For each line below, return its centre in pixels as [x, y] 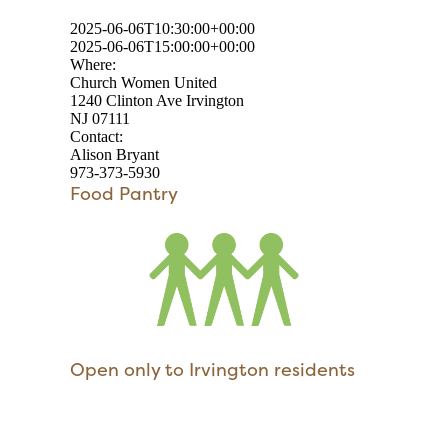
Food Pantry [124, 193]
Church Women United [143, 82]
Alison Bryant [114, 154]
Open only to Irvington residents [212, 369]
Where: [93, 64]
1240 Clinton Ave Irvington [157, 100]
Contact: [96, 136]
